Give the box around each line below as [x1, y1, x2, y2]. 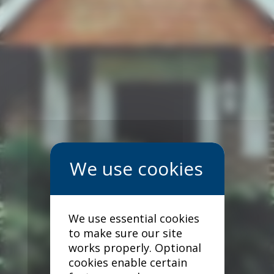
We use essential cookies [68, 211, 199, 226]
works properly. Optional [68, 240, 201, 255]
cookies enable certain [68, 255, 187, 270]
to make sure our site [68, 226, 182, 240]
